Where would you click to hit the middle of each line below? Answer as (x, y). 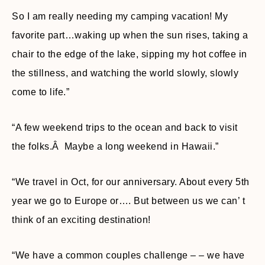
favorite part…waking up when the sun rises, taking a (130, 35)
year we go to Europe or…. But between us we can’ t (128, 201)
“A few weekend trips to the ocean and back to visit (125, 127)
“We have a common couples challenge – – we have (128, 255)
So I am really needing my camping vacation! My (120, 16)
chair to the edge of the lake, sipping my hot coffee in (130, 54)
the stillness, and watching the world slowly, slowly (125, 73)
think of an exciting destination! (81, 220)
